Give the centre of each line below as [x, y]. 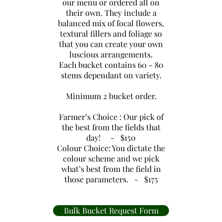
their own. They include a [111, 13]
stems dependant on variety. [111, 75]
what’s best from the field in [111, 169]
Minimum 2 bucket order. [111, 96]
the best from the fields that [111, 127]
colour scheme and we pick [111, 158]
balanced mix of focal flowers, [111, 23]
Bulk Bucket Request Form [111, 210]
